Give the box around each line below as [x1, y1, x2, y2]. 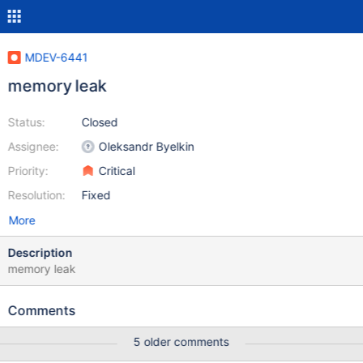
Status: [7, 115, 45, 129]
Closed [81, 115, 118, 129]
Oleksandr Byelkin [98, 139, 194, 153]
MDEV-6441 [24, 50, 88, 64]
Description [7, 246, 73, 259]
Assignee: [7, 139, 59, 153]
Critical [98, 164, 135, 177]
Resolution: [7, 188, 66, 202]
